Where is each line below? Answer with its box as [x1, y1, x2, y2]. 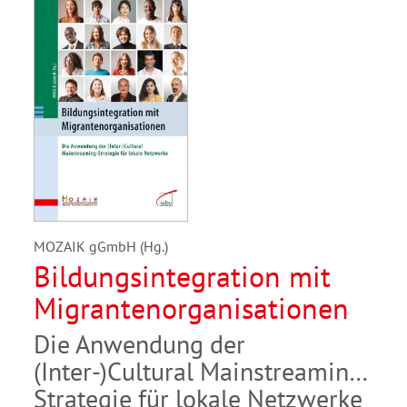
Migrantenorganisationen [34, 289, 349, 328]
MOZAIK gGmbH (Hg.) [34, 237, 168, 256]
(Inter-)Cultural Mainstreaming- [34, 354, 372, 389]
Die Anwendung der [34, 327, 245, 362]
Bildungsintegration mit [34, 257, 331, 296]
